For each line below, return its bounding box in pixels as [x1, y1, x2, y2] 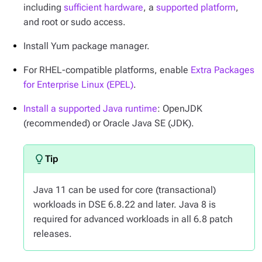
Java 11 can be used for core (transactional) [33, 184, 216, 195]
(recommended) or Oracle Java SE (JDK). [23, 118, 194, 129]
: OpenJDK [157, 103, 202, 114]
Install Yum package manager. [23, 40, 150, 51]
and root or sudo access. [23, 16, 126, 27]
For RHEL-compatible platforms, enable [23, 64, 191, 75]
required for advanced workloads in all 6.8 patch [33, 213, 233, 225]
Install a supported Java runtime [23, 103, 157, 114]
